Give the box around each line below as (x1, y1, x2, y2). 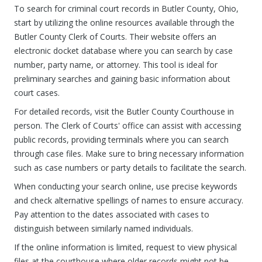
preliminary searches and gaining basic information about (14, 73, 230, 84)
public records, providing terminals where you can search (14, 134, 229, 145)
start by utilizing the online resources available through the (14, 17, 235, 28)
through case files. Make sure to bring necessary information (14, 148, 244, 159)
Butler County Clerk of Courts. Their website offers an (14, 31, 216, 42)
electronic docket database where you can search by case (14, 45, 233, 56)
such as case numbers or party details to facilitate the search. (14, 162, 246, 173)
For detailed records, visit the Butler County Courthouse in (14, 106, 234, 117)
